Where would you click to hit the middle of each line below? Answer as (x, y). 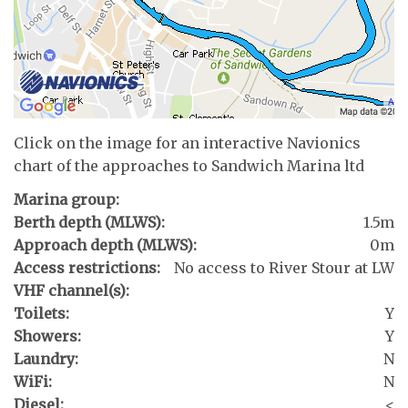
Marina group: (66, 200)
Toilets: (41, 314)
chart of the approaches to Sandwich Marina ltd (189, 165)
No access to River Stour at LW (284, 268)
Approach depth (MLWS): (105, 245)
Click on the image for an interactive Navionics (187, 143)
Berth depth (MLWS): (89, 223)
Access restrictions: (87, 268)
